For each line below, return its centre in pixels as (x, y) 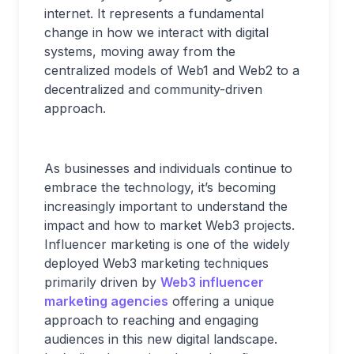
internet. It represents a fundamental (154, 13)
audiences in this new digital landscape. (161, 339)
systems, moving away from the (140, 51)
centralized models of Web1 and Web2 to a (172, 70)
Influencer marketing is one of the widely (167, 244)
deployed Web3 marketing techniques (156, 263)
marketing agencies (106, 301)
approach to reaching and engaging (151, 320)
